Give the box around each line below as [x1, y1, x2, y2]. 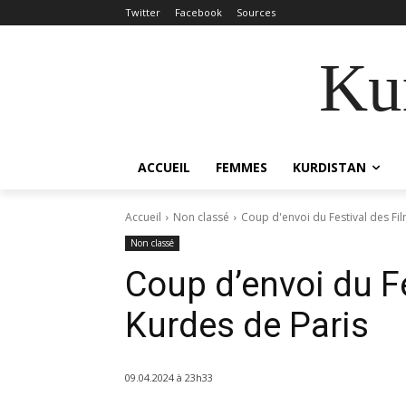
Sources [237, 5, 275, 19]
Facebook [175, 5, 222, 19]
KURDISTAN [293, 159, 366, 176]
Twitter [125, 5, 160, 19]
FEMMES [216, 159, 267, 176]
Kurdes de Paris [125, 305, 369, 345]
